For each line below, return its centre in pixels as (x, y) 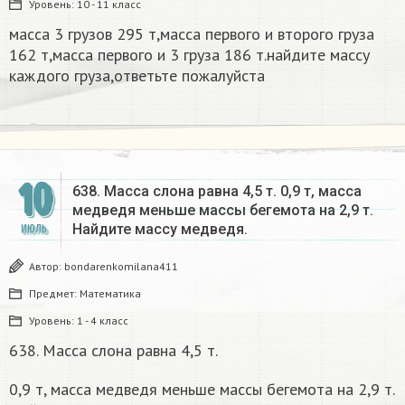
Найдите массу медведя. (160, 230)
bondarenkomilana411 (121, 267)
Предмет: (54, 294)
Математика (110, 294)
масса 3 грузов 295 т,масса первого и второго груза (192, 34)
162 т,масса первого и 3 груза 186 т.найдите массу (189, 55)
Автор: (47, 267)
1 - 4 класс (103, 321)
